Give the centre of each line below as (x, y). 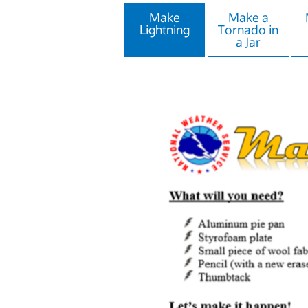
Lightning (164, 30)
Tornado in (248, 30)
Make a (248, 17)
